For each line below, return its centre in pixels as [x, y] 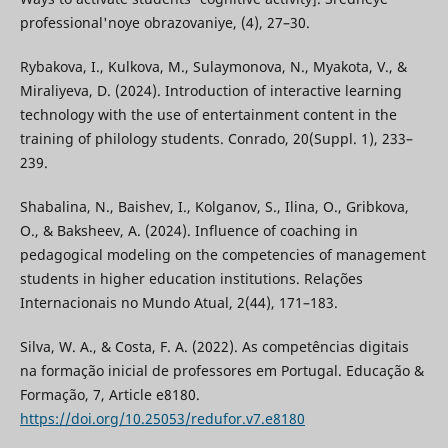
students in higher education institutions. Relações [191, 279]
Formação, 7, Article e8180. [109, 395]
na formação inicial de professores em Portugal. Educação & [221, 371]
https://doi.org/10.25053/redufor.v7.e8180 [162, 419]
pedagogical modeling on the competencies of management [222, 255]
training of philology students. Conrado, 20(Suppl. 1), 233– [216, 139]
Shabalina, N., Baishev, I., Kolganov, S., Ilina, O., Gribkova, [214, 207]
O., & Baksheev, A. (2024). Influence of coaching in [188, 231]
